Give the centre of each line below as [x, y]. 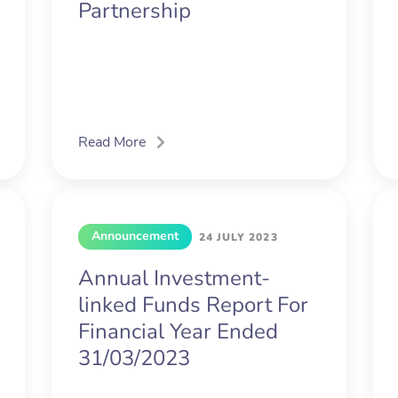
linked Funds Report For [193, 305]
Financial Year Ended [178, 332]
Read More [111, 143]
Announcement [135, 236]
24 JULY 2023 [238, 238]
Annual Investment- [174, 279]
